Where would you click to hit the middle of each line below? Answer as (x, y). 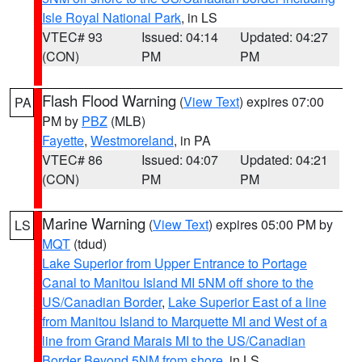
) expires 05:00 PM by (271, 224)
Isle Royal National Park (112, 17)
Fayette (63, 140)
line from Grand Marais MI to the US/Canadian (174, 341)
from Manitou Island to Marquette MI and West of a (185, 321)
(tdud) (88, 244)
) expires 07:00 (282, 101)
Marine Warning (94, 223)
